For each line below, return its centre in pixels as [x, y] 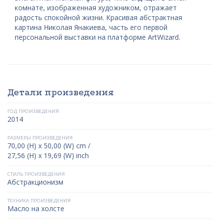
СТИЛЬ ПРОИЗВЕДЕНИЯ [36, 174]
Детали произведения [61, 92]
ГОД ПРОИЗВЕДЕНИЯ [33, 111]
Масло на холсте [36, 208]
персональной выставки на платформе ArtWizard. [97, 37]
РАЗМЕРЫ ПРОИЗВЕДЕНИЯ [40, 138]
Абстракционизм [35, 182]
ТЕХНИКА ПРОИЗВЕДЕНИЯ [39, 201]
